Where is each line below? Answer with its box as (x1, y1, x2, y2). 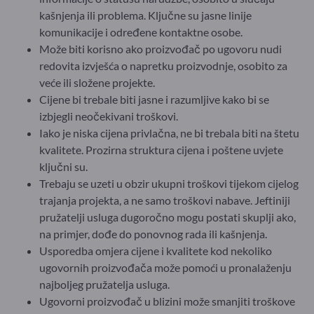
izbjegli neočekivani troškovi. (39, 109, 178, 123)
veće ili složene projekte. (39, 75, 155, 89)
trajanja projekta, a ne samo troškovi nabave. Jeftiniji (39, 193, 290, 207)
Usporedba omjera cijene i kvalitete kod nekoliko (39, 243, 272, 257)
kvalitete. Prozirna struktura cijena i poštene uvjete (39, 142, 283, 156)
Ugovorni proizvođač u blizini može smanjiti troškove (39, 294, 295, 308)
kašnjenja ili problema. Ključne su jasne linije (39, 8, 252, 22)
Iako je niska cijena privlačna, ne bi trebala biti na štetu (39, 125, 299, 139)
